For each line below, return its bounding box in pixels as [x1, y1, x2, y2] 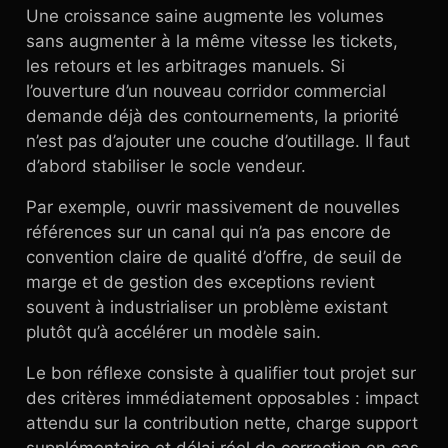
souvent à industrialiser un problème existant [26, 297, 388, 317]
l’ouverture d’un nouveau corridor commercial [26, 81, 386, 101]
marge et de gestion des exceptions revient [26, 272, 375, 292]
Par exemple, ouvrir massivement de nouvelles [26, 197, 400, 217]
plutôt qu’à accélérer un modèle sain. [26, 322, 321, 342]
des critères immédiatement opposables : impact [26, 388, 419, 408]
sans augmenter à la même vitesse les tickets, [26, 31, 398, 51]
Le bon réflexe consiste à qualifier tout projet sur [26, 363, 416, 383]
